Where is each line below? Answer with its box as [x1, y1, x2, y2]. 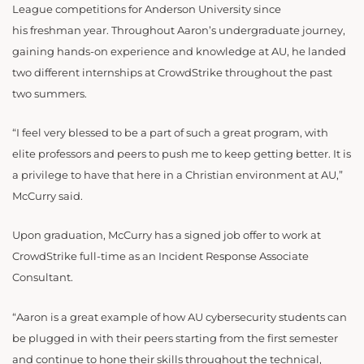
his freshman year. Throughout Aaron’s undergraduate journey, [12, 24, 345, 37]
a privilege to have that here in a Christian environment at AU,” [12, 168, 343, 181]
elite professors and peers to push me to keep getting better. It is [12, 147, 351, 160]
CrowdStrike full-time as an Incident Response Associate [12, 250, 309, 263]
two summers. [12, 87, 87, 100]
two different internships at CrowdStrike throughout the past [12, 66, 332, 79]
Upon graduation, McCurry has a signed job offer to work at [12, 229, 321, 242]
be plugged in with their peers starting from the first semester [12, 331, 338, 344]
